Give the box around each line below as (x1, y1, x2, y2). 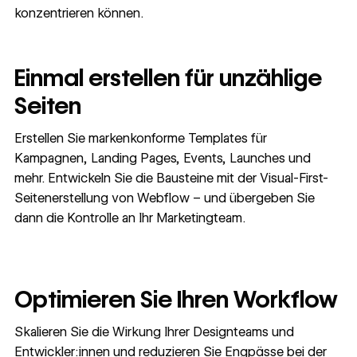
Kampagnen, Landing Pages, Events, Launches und (14, 150, 311, 166)
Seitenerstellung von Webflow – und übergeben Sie (14, 190, 315, 206)
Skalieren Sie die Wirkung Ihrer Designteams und (14, 324, 294, 339)
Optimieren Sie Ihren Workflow (14, 285, 338, 314)
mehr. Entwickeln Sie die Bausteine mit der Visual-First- (14, 170, 328, 186)
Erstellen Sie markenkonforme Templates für (14, 130, 267, 146)
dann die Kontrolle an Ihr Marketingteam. (14, 210, 245, 226)
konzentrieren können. (14, 5, 143, 21)
